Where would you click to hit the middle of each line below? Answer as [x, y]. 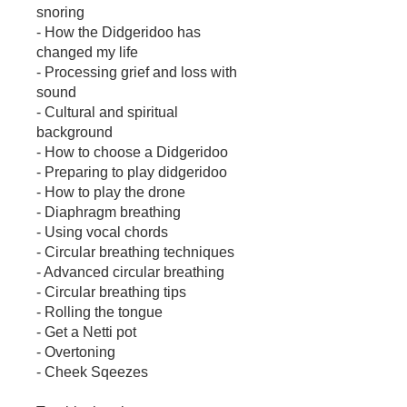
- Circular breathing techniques [135, 253]
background [74, 133]
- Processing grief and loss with [137, 73]
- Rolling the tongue [99, 313]
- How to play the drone [111, 193]
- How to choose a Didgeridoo [132, 153]
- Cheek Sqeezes [92, 372]
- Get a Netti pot [86, 333]
